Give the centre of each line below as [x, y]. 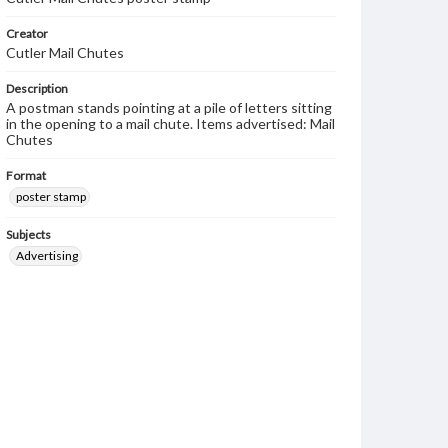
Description [37, 88]
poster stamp [51, 196]
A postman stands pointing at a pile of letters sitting [169, 107]
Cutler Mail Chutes [65, 52]
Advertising [47, 255]
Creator [27, 33]
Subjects [28, 234]
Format [26, 175]
